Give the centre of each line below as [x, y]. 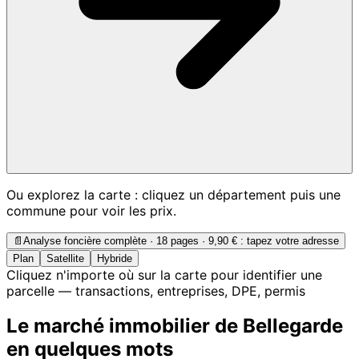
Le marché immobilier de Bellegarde [175, 326]
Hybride [115, 258]
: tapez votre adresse [288, 240]
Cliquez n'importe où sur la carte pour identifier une [164, 274]
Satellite [65, 258]
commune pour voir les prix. [91, 210]
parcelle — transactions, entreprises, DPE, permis [156, 290]
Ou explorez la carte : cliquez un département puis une [173, 194]
